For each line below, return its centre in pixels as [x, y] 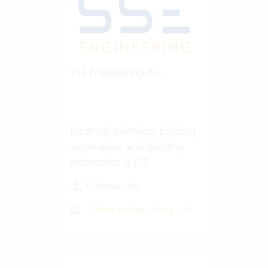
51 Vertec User [111, 186]
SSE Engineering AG [115, 72]
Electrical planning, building [133, 130]
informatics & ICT [109, 162]
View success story [135, 209]
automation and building [127, 146]
